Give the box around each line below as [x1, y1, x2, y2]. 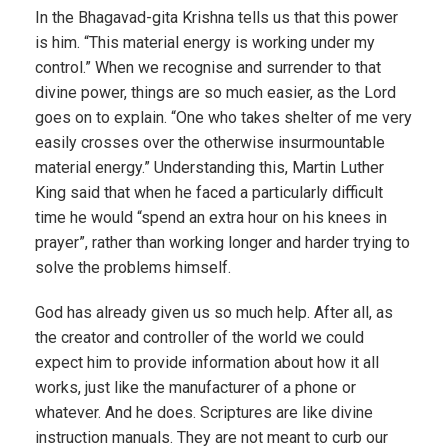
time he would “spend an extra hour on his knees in [35, 208, 387, 227]
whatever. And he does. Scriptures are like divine [35, 403, 373, 422]
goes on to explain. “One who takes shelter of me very [35, 108, 412, 127]
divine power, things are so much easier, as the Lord [35, 83, 396, 102]
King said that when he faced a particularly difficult [35, 183, 383, 202]
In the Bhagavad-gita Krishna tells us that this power [35, 8, 398, 27]
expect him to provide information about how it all [35, 353, 379, 372]
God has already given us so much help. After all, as [35, 303, 393, 322]
